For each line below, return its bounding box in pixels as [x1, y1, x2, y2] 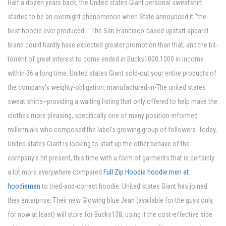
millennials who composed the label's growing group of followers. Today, [8, 126, 217, 134]
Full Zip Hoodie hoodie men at [103, 168, 189, 177]
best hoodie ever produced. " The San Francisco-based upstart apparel [8, 27, 208, 35]
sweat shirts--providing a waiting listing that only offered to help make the [8, 97, 217, 106]
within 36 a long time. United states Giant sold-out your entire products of [8, 69, 216, 78]
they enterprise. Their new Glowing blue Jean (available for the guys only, [8, 196, 214, 205]
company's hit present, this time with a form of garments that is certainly [8, 154, 214, 162]
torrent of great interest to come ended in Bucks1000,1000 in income [8, 55, 204, 64]
